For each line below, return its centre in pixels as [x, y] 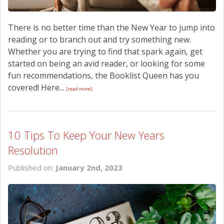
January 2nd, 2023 [89, 167]
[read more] [79, 88]
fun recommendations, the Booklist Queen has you [103, 75]
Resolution [33, 150]
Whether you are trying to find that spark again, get [105, 51]
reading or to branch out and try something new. [99, 39]
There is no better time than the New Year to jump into [111, 27]
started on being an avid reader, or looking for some [106, 63]
